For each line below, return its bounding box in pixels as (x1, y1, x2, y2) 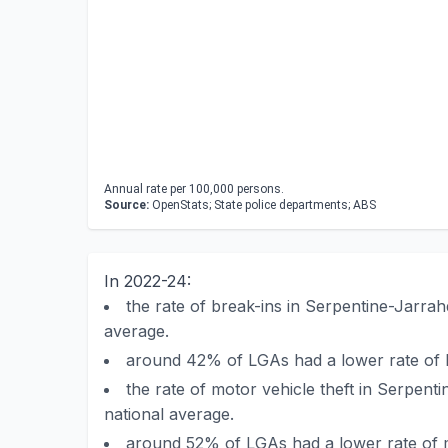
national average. (104, 404, 234, 424)
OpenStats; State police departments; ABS (149, 198, 376, 212)
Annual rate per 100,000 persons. (104, 182, 284, 196)
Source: (104, 198, 149, 212)
